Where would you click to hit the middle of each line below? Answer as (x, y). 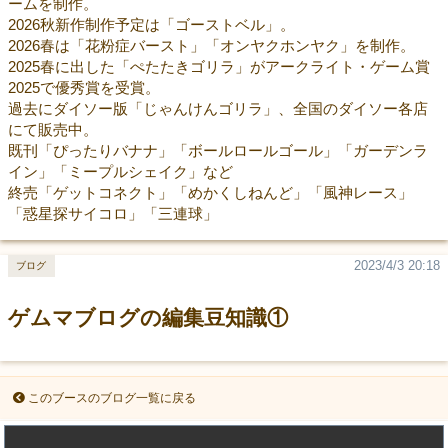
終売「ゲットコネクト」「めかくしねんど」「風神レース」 (210, 192)
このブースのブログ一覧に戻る (111, 397)
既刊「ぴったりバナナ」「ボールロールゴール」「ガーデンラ (217, 150)
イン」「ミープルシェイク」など (120, 171)
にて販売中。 (52, 129)
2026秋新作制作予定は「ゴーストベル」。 (151, 24)
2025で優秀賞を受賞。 (83, 87)
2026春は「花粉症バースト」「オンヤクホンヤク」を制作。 (211, 45)
